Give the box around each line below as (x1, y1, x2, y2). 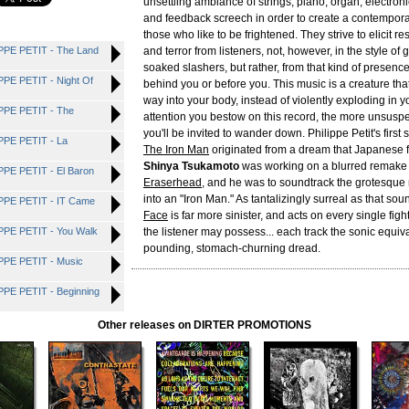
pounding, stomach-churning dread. (143, 242, 320, 255)
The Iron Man (143, 143, 209, 156)
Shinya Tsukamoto (143, 160, 239, 173)
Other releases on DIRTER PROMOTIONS (98, 319, 311, 331)
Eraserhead (143, 176, 202, 189)
